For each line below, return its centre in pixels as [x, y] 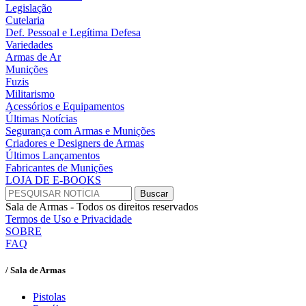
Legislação [29, 8]
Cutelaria [25, 20]
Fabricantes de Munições [59, 167]
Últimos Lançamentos [53, 155]
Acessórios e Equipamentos [65, 106]
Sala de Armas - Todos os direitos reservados [102, 206]
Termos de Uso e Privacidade [69, 219]
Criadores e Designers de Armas [75, 143]
